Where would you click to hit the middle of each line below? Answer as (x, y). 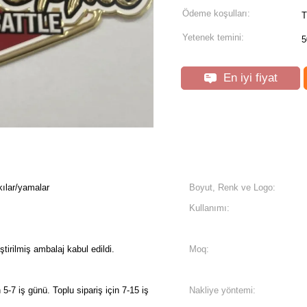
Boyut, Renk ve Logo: (232, 187)
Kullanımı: (209, 208)
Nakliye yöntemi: (222, 290)
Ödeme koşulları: (216, 13)
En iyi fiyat (248, 78)
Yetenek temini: (213, 37)
